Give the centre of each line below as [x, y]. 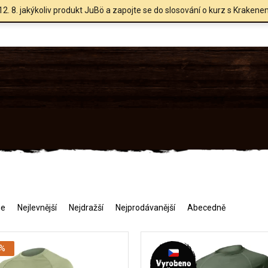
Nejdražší [86, 207]
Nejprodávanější [145, 207]
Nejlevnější [37, 207]
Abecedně [206, 207]
